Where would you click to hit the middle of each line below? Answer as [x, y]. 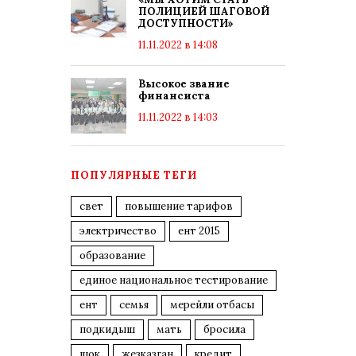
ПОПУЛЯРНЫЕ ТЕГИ [134, 175]
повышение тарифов [179, 206]
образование [112, 255]
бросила [224, 329]
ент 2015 [199, 231]
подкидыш [107, 329]
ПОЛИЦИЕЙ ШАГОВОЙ [204, 12]
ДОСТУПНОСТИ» [186, 23]
